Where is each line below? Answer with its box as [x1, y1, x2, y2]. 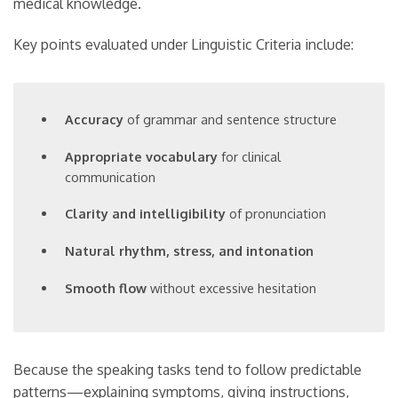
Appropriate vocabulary [65, 147, 219, 164]
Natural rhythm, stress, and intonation [65, 243, 314, 259]
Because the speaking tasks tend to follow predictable [13, 361, 362, 379]
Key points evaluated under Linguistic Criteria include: [13, 36, 354, 54]
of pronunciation [226, 205, 327, 222]
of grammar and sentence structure [123, 111, 338, 128]
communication [65, 168, 156, 185]
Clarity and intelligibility [65, 205, 227, 222]
